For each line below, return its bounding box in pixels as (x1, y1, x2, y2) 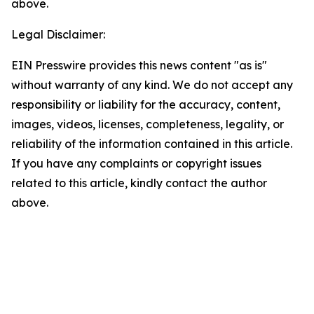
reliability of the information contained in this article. (11, 137, 292, 151)
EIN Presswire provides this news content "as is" (11, 58, 267, 72)
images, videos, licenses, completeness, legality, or (11, 117, 284, 131)
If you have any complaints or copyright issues (11, 156, 261, 170)
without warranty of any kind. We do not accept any (11, 78, 293, 92)
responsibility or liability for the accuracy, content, (11, 97, 280, 111)
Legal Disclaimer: (11, 27, 105, 41)
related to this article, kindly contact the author (11, 176, 267, 190)
